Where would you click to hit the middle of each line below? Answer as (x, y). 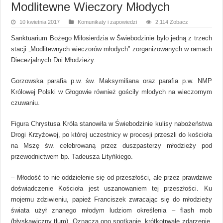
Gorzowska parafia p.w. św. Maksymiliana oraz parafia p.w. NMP (111, 81)
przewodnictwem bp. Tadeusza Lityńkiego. (72, 156)
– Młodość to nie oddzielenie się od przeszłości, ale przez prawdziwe (111, 177)
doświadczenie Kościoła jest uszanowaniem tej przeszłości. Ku (111, 188)
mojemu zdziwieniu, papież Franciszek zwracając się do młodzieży (111, 199)
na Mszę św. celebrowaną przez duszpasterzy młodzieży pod (111, 145)
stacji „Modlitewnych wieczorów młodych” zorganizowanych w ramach (111, 49)
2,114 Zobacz (172, 22)
